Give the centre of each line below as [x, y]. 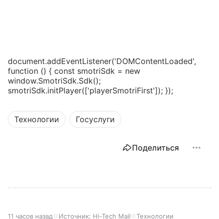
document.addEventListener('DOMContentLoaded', [102, 61]
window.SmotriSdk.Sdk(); [54, 81]
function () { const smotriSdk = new [74, 71]
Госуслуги [95, 120]
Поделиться [155, 148]
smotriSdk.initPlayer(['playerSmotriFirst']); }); [90, 91]
